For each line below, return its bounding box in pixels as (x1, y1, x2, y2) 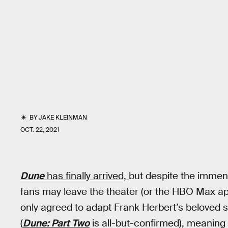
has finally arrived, (44, 169, 129, 182)
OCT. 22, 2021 (20, 126, 59, 134)
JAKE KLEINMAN (39, 113, 88, 122)
